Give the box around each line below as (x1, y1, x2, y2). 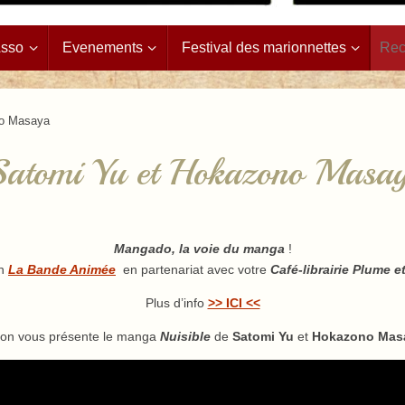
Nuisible (159, 328, 214, 344)
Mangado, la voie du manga (113, 240, 285, 256)
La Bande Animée (8, 261, 116, 277)
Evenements (62, 39, 143, 55)
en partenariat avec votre (123, 261, 270, 277)
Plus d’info (145, 295, 208, 310)
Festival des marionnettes (181, 39, 346, 55)
